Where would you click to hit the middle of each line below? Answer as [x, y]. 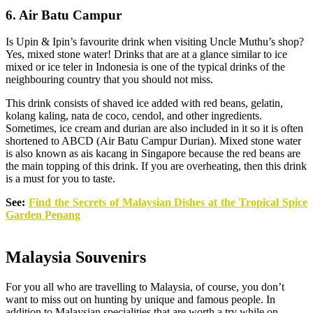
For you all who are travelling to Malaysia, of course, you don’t [145, 287]
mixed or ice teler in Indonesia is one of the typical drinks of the [145, 67]
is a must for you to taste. [60, 179]
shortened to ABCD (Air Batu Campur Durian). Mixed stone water [153, 141]
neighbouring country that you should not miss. [109, 80]
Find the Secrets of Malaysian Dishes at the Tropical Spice [168, 203]
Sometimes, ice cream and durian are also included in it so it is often [154, 129]
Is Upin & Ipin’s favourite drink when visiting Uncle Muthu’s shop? [155, 42]
